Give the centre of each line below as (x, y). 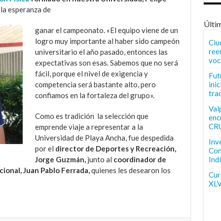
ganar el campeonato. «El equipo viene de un (106, 30)
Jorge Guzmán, (61, 160)
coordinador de (139, 160)
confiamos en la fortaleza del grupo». (94, 95)
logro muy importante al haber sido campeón (107, 41)
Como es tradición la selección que (92, 116)
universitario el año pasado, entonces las (101, 52)
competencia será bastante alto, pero (95, 85)
